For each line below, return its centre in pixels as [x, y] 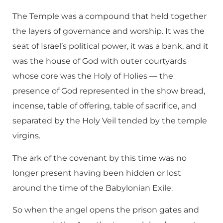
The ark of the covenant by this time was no [100, 158]
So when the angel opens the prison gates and [106, 210]
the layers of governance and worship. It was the [109, 31]
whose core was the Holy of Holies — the [93, 76]
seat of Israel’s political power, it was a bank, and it [111, 46]
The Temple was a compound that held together [110, 16]
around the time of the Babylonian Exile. [93, 188]
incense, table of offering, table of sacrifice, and [105, 106]
